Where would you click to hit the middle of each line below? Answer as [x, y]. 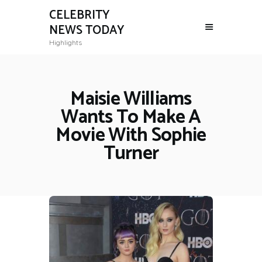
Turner [131, 154]
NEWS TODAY [87, 31]
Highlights [65, 43]
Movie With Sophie [131, 135]
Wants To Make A [131, 117]
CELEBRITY [80, 15]
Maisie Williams [131, 99]
